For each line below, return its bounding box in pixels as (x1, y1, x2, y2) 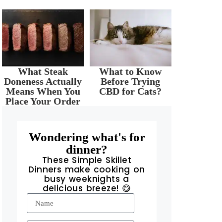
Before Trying (101, 76, 161, 87)
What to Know (99, 66, 162, 77)
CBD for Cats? (99, 86, 162, 97)
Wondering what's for (28, 130, 145, 144)
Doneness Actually (4, 76, 82, 87)
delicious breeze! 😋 (42, 182, 131, 194)
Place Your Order (5, 96, 81, 107)
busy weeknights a (44, 173, 129, 185)
